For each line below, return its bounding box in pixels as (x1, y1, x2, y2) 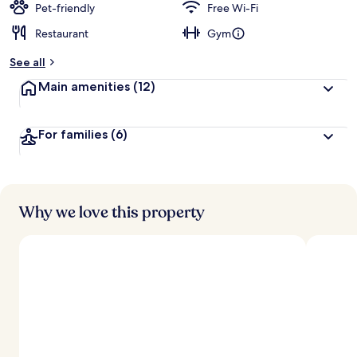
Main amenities (38, 79, 133, 94)
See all (10, 55, 45, 69)
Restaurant (35, 26, 88, 41)
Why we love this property (19, 202, 205, 223)
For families (38, 127, 111, 142)
